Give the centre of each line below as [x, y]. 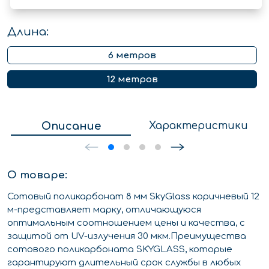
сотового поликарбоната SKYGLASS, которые [120, 249]
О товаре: [37, 175]
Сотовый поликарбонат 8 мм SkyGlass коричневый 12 [133, 196]
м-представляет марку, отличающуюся [104, 210]
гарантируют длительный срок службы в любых [124, 262]
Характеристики [198, 125]
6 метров [132, 55]
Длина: [28, 32]
